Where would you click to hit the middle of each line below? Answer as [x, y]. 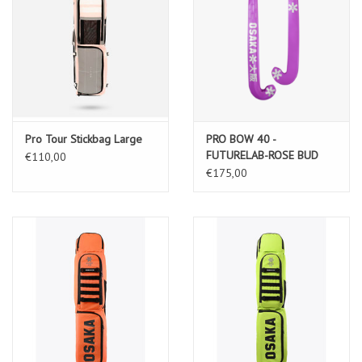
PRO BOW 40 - [241, 139]
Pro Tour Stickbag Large [84, 139]
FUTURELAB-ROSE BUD [262, 156]
